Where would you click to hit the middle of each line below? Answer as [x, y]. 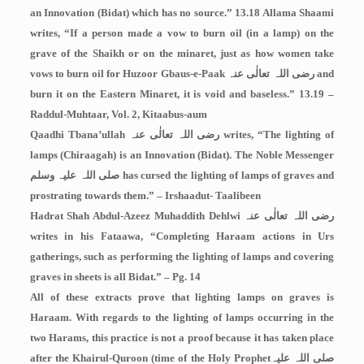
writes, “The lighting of [279, 134]
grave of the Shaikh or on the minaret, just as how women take [182, 53]
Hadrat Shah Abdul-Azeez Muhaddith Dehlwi [137, 216]
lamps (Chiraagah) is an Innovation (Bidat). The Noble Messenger [182, 155]
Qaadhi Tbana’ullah [79, 134]
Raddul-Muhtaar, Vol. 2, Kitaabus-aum [118, 114]
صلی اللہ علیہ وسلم [75, 175]
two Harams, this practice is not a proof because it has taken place [182, 338]
